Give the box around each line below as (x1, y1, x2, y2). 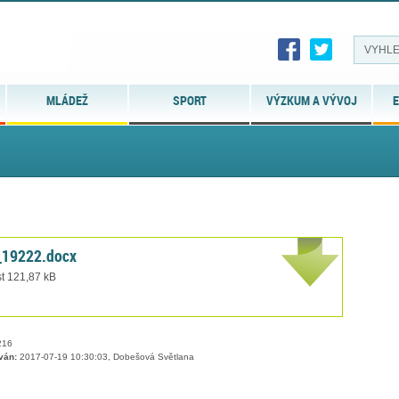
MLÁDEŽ (46, 92, 89, 109)
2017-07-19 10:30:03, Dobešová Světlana (17, 352, 194, 362)
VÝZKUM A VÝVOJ (265, 92, 357, 109)
